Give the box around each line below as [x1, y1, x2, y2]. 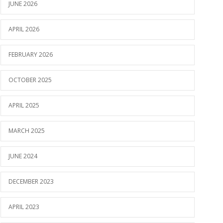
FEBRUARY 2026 [8, 50, 53, 59]
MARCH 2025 [8, 126, 45, 135]
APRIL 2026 [8, 25, 39, 33]
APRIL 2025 [8, 101, 39, 110]
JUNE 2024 [8, 152, 37, 160]
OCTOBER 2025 [8, 76, 52, 84]
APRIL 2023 [8, 203, 39, 211]
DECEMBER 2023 [8, 177, 54, 186]
